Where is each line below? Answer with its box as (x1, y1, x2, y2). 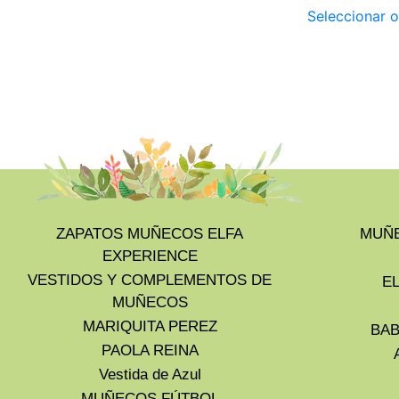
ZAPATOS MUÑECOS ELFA (56, 224, 243, 242)
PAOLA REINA (101, 341, 199, 359)
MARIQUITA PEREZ (82, 317, 217, 335)
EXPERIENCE (102, 247, 198, 265)
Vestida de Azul (98, 365, 201, 383)
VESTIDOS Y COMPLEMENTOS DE (28, 271, 272, 289)
